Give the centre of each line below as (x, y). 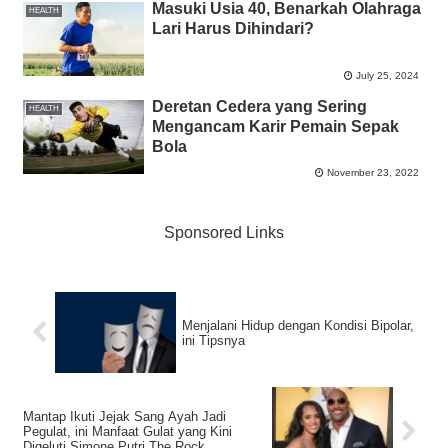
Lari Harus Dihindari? (232, 28)
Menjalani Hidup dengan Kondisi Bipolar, (298, 325)
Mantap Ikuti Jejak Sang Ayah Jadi (124, 417)
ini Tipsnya (214, 340)
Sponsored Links (224, 233)
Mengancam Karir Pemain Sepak (275, 126)
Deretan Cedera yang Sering (259, 106)
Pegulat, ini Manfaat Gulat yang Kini (127, 432)
